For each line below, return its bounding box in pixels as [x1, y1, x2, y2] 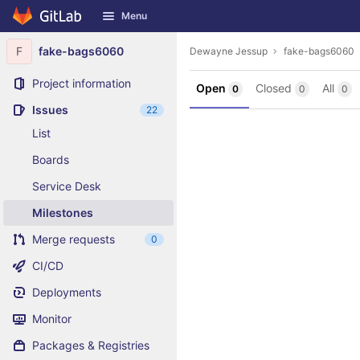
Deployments [32, 285, 101, 299]
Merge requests [32, 232, 115, 246]
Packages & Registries [32, 338, 149, 352]
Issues [32, 103, 68, 117]
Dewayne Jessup [190, 44, 268, 57]
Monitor [32, 312, 72, 325]
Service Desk [32, 179, 101, 193]
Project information [32, 76, 131, 90]
